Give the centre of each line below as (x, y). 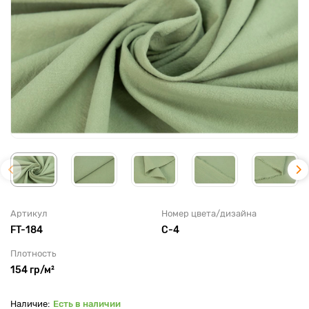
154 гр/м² (32, 270)
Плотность (33, 253)
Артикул (29, 213)
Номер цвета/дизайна (209, 213)
